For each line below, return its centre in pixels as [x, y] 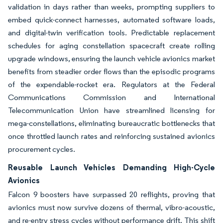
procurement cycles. [42, 149]
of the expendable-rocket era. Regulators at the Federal [111, 84]
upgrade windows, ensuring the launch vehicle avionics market [111, 58]
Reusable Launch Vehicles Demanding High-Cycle [111, 167]
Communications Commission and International [111, 97]
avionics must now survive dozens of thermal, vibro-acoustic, [111, 207]
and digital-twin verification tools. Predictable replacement [111, 33]
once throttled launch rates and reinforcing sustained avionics [111, 136]
